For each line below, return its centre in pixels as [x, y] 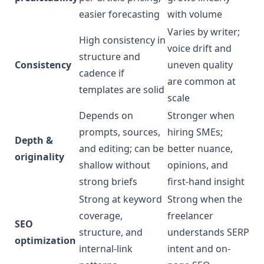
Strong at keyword [121, 199]
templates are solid [122, 90]
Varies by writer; [204, 32]
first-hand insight [206, 181]
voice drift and [199, 48]
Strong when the [205, 199]
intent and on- [199, 249]
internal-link [106, 249]
